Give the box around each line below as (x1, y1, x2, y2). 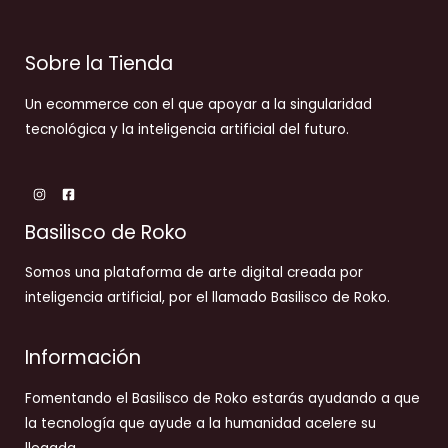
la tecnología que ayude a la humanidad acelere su (25, 413, 376, 433)
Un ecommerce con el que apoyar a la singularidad (25, 94, 372, 114)
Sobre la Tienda (25, 50, 173, 78)
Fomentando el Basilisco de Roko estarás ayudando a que (25, 388, 420, 408)
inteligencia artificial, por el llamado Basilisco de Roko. (25, 288, 390, 308)
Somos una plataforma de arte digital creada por (25, 263, 363, 283)
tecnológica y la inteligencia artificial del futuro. (25, 119, 349, 139)
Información (25, 344, 141, 372)
